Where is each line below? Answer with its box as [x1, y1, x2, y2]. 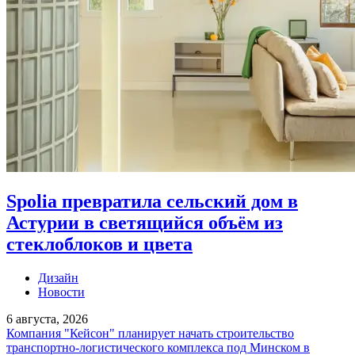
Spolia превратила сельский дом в [6, 190, 298, 212]
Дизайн [38, 270, 78, 284]
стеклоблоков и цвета [6, 233, 193, 254]
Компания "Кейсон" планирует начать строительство [6, 326, 294, 340]
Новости [38, 284, 85, 299]
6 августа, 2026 [6, 311, 88, 326]
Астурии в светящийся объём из [6, 212, 283, 233]
